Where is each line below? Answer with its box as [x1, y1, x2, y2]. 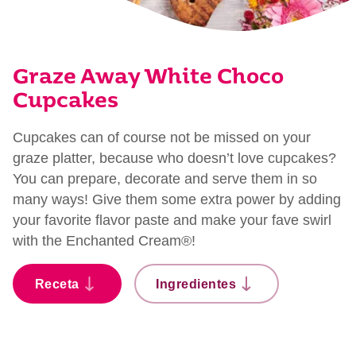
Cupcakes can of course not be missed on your [13, 130, 311, 145]
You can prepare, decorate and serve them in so [13, 171, 317, 187]
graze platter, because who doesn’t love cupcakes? [13, 150, 336, 166]
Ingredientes [156, 277, 237, 291]
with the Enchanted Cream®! [13, 233, 195, 249]
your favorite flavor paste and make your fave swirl [13, 212, 331, 228]
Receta [34, 277, 79, 291]
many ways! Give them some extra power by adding [13, 192, 341, 207]
